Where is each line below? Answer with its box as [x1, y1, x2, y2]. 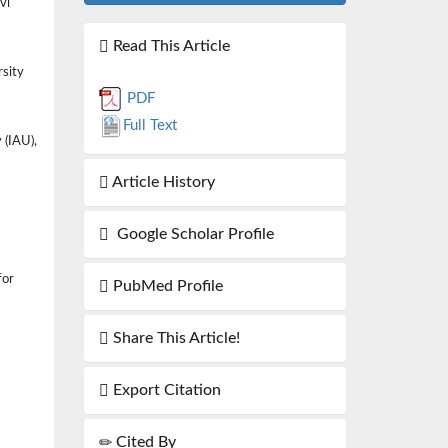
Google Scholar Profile [108, 226, 274, 242]
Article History [108, 174, 215, 190]
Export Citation [108, 382, 221, 398]
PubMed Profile [108, 278, 223, 294]
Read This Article [108, 38, 230, 54]
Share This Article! [108, 330, 240, 346]
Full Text [122, 118, 177, 133]
